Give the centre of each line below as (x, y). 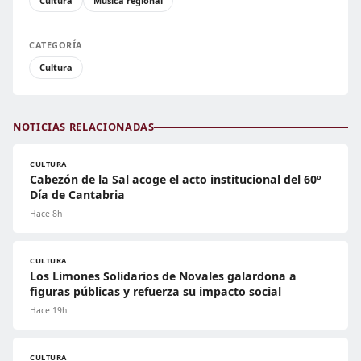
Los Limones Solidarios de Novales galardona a (163, 276)
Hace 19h (48, 311)
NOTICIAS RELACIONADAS (84, 127)
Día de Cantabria (77, 195)
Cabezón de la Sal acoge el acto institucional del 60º (175, 180)
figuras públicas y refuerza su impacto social (156, 292)
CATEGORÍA (56, 45)
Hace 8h (46, 214)
